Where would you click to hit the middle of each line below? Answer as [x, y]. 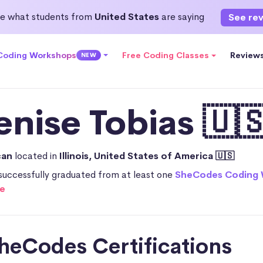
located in [37, 156]
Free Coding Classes [166, 55]
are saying [183, 17]
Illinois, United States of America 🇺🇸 [147, 156]
